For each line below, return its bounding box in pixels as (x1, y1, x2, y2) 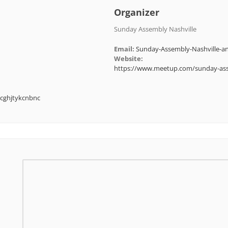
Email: (114, 44, 134, 53)
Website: (114, 53, 143, 63)
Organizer (114, 6, 159, 18)
